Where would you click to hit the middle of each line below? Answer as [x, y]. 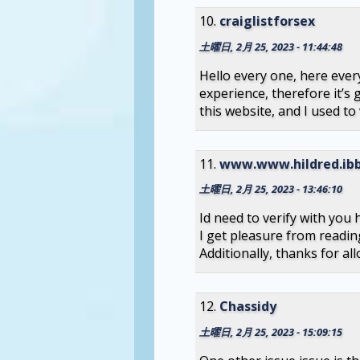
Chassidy [247, 307]
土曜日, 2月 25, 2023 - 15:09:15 [270, 332]
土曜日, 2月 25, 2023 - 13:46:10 [270, 189]
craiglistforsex [267, 20]
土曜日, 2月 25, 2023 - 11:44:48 [270, 46]
